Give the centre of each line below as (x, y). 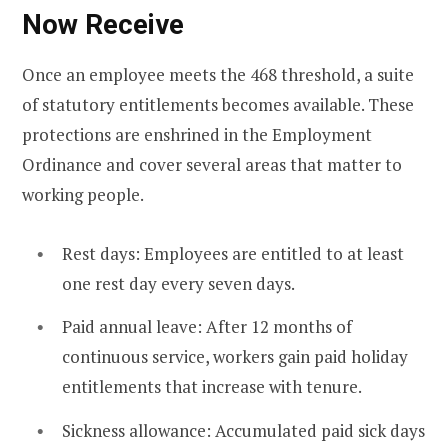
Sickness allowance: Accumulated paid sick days (243, 430)
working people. (83, 195)
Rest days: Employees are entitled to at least (233, 253)
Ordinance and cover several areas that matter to (212, 165)
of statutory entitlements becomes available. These (218, 105)
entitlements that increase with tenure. (212, 387)
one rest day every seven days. (178, 283)
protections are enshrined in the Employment (197, 135)
